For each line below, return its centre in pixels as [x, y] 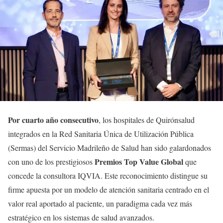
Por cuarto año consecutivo [53, 119]
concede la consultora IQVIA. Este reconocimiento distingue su [108, 175]
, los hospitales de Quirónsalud [147, 119]
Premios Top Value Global [139, 161]
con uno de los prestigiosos [51, 161]
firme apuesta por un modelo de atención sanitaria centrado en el [109, 189]
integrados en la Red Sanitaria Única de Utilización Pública [101, 133]
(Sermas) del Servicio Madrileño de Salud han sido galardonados [110, 147]
